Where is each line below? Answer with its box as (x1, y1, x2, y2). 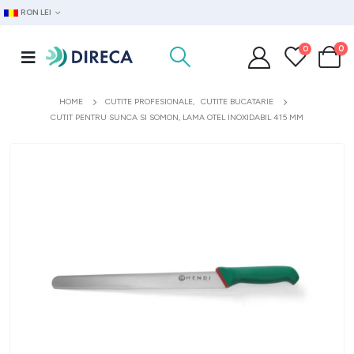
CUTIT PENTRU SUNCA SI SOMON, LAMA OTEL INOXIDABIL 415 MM (51, 112, 303, 122)
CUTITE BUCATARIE (200, 96, 273, 107)
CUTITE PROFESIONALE (104, 96, 193, 107)
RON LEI (21, 7, 52, 17)
